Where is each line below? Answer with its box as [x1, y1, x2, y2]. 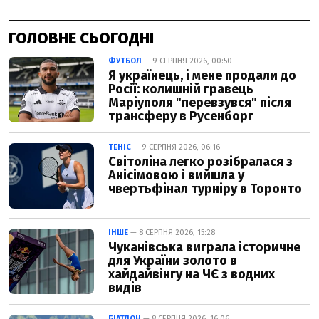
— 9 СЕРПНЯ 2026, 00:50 [142, 56, 232, 66]
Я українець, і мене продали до [108, 67, 296, 83]
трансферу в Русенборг [108, 108, 253, 124]
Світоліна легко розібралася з [108, 153, 293, 169]
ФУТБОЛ [108, 56, 142, 66]
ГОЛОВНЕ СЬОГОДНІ [9, 28, 154, 48]
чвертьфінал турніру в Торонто [108, 180, 302, 197]
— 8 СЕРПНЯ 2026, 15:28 [128, 227, 215, 237]
